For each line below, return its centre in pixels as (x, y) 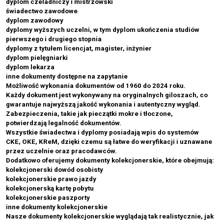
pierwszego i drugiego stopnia (54, 39)
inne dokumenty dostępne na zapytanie (67, 76)
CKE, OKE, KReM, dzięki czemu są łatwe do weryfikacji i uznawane (109, 142)
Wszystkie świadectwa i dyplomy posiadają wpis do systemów (102, 132)
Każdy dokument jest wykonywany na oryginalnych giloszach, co (107, 95)
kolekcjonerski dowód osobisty (55, 170)
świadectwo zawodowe (42, 11)
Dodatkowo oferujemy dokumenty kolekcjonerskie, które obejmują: (110, 160)
